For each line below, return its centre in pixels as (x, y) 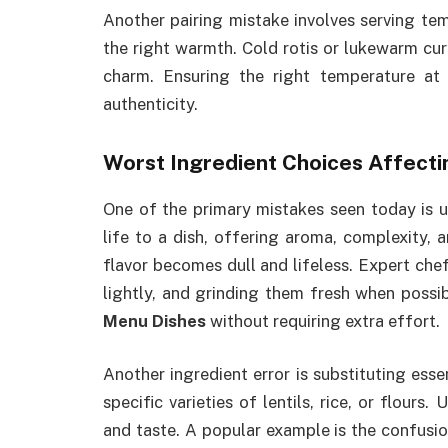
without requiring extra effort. (323, 320)
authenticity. (150, 103)
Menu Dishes (154, 320)
